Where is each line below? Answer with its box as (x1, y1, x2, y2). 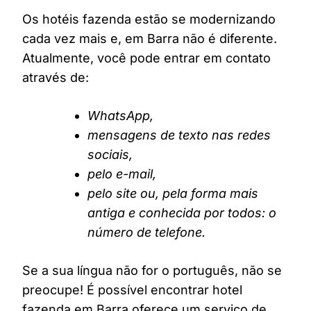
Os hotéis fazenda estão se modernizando (22, 12, 276, 27)
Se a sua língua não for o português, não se (22, 263, 282, 278)
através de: (22, 70, 89, 85)
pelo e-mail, (87, 167, 156, 182)
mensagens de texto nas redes (87, 128, 271, 143)
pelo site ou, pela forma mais (87, 186, 258, 201)
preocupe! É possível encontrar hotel (22, 283, 242, 298)
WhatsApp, (87, 108, 153, 124)
